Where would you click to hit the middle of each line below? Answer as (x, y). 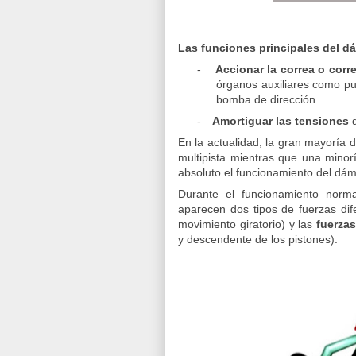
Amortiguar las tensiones (281, 120)
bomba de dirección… (271, 99)
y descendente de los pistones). (258, 239)
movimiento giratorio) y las (248, 224)
